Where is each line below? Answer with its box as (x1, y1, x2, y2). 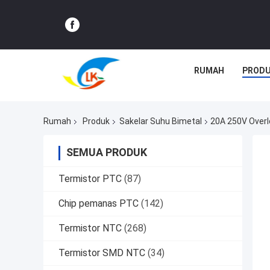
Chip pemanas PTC (58, 198, 139, 210)
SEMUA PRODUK (66, 146, 147, 159)
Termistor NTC (58, 222, 122, 234)
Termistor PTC (58, 173, 122, 185)
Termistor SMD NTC (58, 247, 145, 259)
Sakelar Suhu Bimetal (119, 116, 202, 127)
